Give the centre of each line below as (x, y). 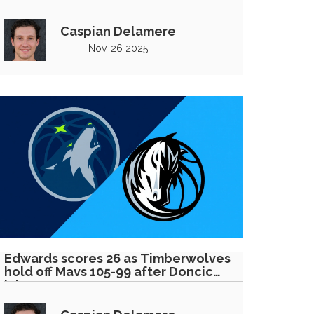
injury (21, 285)
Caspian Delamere (118, 31)
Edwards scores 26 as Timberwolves (117, 258)
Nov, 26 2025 (118, 48)
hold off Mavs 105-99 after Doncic (109, 272)
